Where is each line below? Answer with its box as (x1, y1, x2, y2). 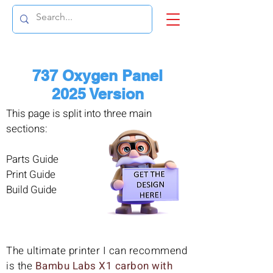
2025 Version (51, 85, 144, 103)
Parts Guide (6, 152, 58, 167)
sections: (6, 121, 48, 136)
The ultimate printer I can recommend (6, 243, 188, 258)
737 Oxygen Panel (32, 66, 163, 85)
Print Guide (6, 167, 55, 182)
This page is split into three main (6, 106, 152, 121)
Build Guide (6, 182, 57, 197)
